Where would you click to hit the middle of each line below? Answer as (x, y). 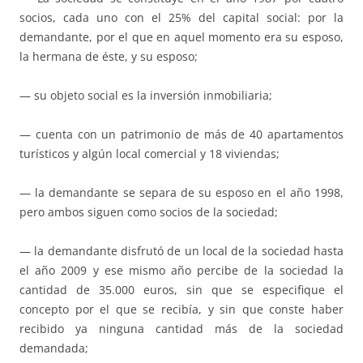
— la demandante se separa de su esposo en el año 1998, (181, 193)
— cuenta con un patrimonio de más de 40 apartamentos (181, 135)
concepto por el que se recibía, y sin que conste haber (181, 310)
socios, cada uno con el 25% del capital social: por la (181, 18)
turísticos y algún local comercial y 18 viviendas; (149, 154)
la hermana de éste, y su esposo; (109, 57)
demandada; (54, 348)
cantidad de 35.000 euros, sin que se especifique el (181, 290)
